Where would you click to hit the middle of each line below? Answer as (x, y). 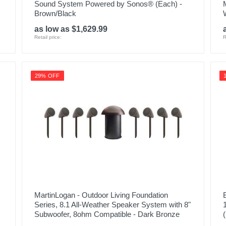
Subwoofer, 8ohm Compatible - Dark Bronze (107, 214)
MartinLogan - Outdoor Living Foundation (101, 195)
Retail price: (48, 37)
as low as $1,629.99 (71, 29)
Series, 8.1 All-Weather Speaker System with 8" (112, 205)
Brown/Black (55, 13)
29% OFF (47, 76)
